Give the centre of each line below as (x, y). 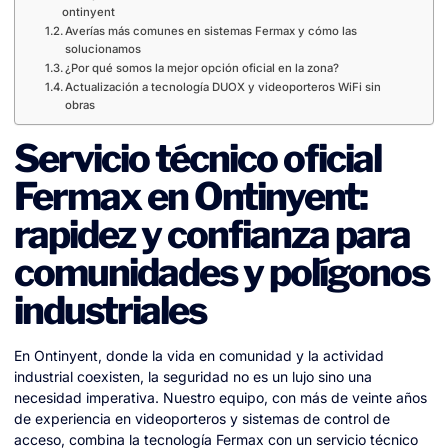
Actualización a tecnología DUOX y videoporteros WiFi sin (223, 87)
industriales (110, 310)
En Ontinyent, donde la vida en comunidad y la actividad (199, 356)
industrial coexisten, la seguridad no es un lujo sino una (193, 377)
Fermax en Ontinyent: (190, 196)
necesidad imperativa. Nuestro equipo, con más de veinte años (220, 398)
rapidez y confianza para (212, 234)
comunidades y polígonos (221, 272)
